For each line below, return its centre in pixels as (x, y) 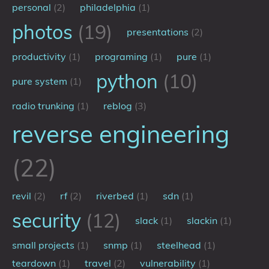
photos (45, 32)
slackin (203, 220)
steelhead (180, 245)
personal (33, 7)
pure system (41, 81)
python (129, 81)
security (49, 220)
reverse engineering (121, 134)
